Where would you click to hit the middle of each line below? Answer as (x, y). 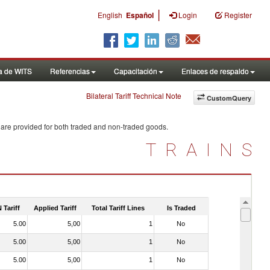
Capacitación (136, 71)
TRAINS (203, 150)
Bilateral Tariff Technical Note (134, 96)
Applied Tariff (55, 208)
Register (238, 15)
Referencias (70, 71)
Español (140, 15)
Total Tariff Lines (118, 208)
